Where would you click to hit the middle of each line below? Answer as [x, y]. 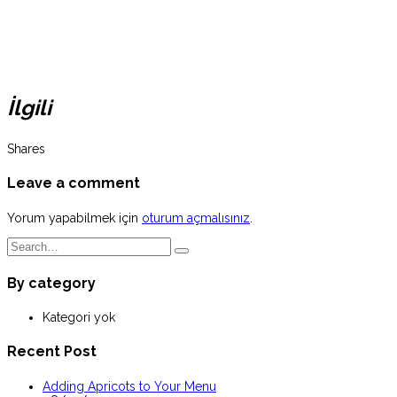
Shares [26, 149]
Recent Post [52, 352]
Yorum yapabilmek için [74, 218]
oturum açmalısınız [196, 218]
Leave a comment [74, 183]
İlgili [29, 108]
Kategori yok [79, 318]
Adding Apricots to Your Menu [129, 386]
